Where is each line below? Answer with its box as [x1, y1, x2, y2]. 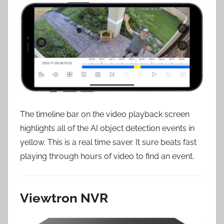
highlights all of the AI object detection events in [20, 123, 194, 133]
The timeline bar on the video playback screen [20, 109, 189, 119]
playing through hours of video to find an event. [20, 151, 194, 161]
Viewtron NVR [20, 190, 108, 206]
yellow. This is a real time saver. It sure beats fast [20, 137, 196, 147]
